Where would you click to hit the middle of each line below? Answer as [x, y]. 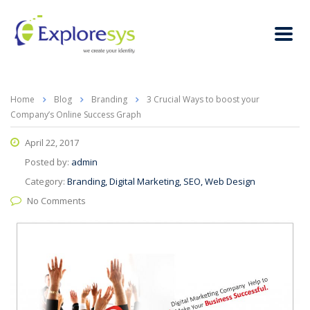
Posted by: [48, 162]
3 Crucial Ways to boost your [203, 100]
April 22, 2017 [51, 143]
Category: [46, 182]
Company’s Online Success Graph [76, 115]
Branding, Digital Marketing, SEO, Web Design [161, 182]
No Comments [56, 201]
